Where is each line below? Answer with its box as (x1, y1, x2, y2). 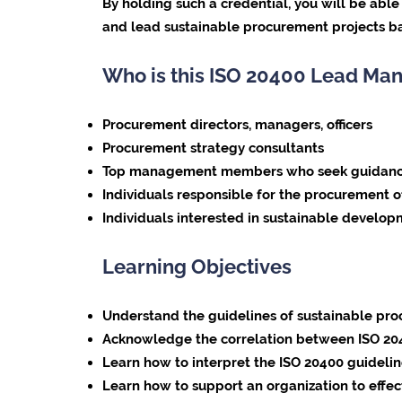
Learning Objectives (101, 255, 292, 279)
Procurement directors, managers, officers (101, 117, 372, 133)
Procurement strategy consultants (101, 140, 324, 156)
